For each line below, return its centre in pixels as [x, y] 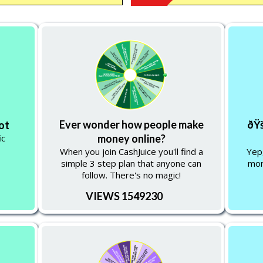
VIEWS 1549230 [124, 196]
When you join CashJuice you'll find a [131, 151]
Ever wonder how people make [131, 124]
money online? [131, 139]
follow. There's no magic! [131, 175]
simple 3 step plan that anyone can [131, 163]
